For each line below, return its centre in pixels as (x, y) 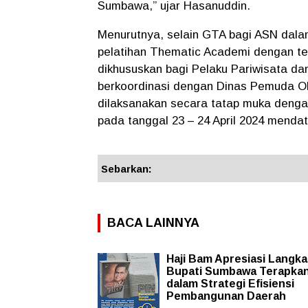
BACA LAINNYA (153, 222)
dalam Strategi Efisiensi (230, 283)
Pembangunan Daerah (226, 296)
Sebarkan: (126, 168)
